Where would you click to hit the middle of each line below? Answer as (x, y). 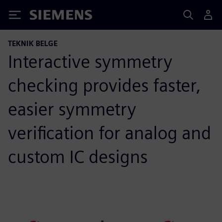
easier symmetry (72, 109)
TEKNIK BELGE (33, 43)
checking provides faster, (104, 85)
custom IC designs (78, 157)
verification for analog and (110, 133)
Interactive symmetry (90, 61)
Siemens (46, 17)
